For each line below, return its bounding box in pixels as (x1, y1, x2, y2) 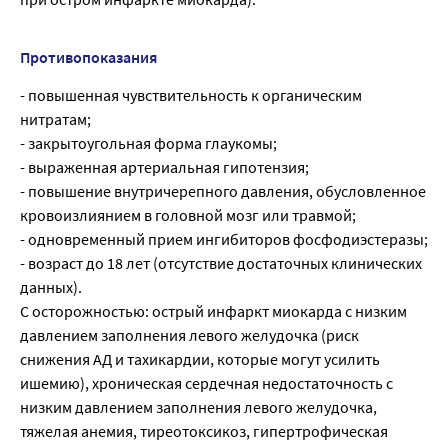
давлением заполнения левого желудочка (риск (20, 325, 359, 346)
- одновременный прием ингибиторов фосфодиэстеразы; (20, 229, 428, 250)
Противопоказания (20, 47, 157, 68)
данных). (20, 277, 82, 298)
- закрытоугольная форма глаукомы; (20, 133, 277, 154)
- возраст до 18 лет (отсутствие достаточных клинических (20, 253, 422, 274)
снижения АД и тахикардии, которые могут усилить (20, 349, 380, 370)
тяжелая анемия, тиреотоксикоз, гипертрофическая (20, 421, 388, 442)
